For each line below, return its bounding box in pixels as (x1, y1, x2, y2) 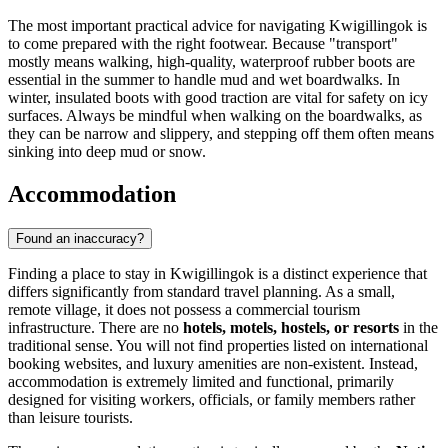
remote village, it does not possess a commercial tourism (8, 300, 360, 318)
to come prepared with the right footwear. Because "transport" (8, 34, 398, 52)
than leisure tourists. (8, 408, 133, 426)
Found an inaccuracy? (16, 230, 144, 246)
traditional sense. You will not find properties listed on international (8, 336, 428, 354)
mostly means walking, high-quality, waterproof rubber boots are (8, 52, 415, 70)
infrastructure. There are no (8, 318, 183, 336)
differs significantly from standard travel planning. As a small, (8, 282, 395, 300)
